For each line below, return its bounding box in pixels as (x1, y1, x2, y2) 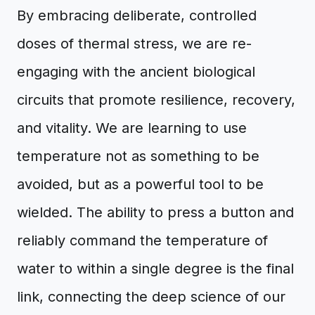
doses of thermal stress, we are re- (17, 35, 252, 52)
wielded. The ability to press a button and (17, 204, 294, 221)
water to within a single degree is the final (17, 260, 294, 277)
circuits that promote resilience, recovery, (17, 91, 295, 108)
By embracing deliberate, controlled (17, 7, 257, 24)
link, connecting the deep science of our (17, 288, 285, 305)
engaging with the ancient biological (17, 63, 255, 80)
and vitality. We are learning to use (17, 120, 247, 136)
